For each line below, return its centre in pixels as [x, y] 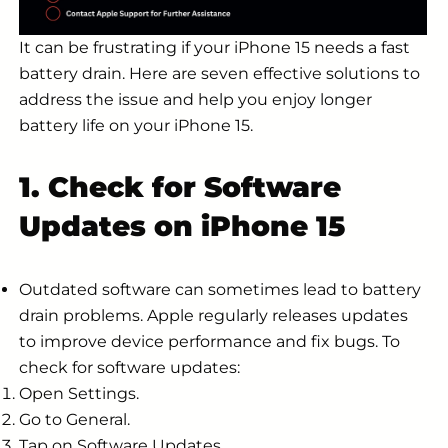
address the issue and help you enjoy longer [195, 100]
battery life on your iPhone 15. [136, 126]
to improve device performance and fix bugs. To [209, 341]
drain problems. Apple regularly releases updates [213, 315]
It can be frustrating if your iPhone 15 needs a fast [214, 48]
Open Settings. [79, 393]
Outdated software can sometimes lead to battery [220, 289]
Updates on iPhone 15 [182, 225]
